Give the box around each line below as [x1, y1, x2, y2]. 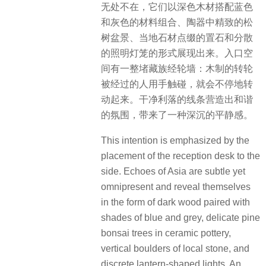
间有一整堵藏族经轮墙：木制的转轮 [101, 64, 253, 74]
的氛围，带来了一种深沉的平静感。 [101, 110, 253, 121]
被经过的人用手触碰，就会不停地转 [101, 79, 253, 90]
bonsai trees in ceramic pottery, [101, 227, 231, 238]
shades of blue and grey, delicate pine [101, 212, 260, 223]
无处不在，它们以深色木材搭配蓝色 [101, 2, 253, 12]
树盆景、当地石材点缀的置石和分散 [101, 33, 253, 43]
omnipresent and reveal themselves [101, 181, 251, 192]
